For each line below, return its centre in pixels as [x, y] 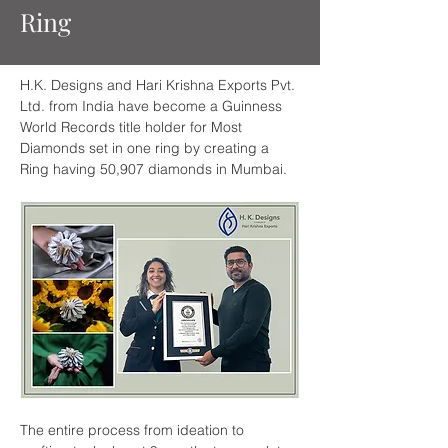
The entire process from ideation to [134, 429]
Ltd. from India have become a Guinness [153, 106]
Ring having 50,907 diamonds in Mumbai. [153, 169]
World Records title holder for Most [133, 127]
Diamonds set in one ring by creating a [146, 148]
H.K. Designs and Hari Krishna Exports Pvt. [159, 85]
